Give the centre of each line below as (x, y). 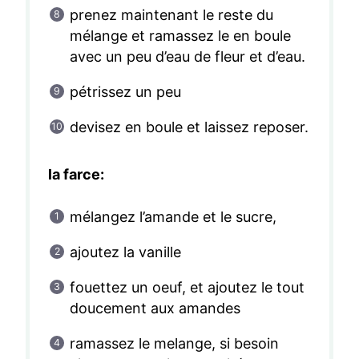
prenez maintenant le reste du (171, 15)
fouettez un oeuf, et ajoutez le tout (187, 288)
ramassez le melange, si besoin (174, 344)
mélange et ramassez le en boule (180, 36)
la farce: (76, 175)
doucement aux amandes (155, 309)
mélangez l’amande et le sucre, (173, 217)
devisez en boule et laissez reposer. (189, 127)
